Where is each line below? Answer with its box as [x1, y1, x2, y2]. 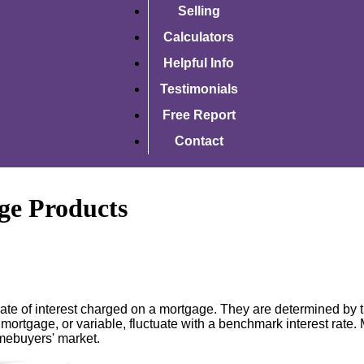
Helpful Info [163, 56, 234, 71]
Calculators [163, 30, 234, 45]
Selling [177, 4, 220, 19]
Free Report [162, 108, 236, 123]
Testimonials [159, 82, 238, 97]
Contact [174, 134, 223, 149]
